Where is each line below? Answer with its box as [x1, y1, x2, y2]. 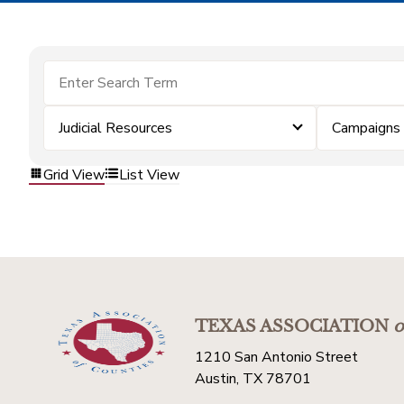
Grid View [43, 164, 105, 185]
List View [119, 164, 179, 185]
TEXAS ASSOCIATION [195, 317, 389, 336]
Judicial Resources [59, 118, 172, 138]
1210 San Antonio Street [195, 347, 358, 367]
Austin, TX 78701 [195, 369, 311, 389]
